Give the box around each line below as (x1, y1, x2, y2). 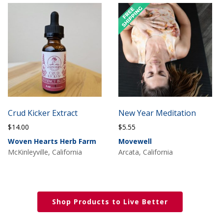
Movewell (118, 136, 152, 146)
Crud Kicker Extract (8, 108, 78, 119)
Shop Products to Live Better (52, 196, 168, 206)
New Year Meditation (118, 108, 196, 119)
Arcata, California (118, 147, 173, 157)
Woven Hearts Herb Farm (8, 136, 97, 146)
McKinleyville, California (8, 147, 82, 157)
